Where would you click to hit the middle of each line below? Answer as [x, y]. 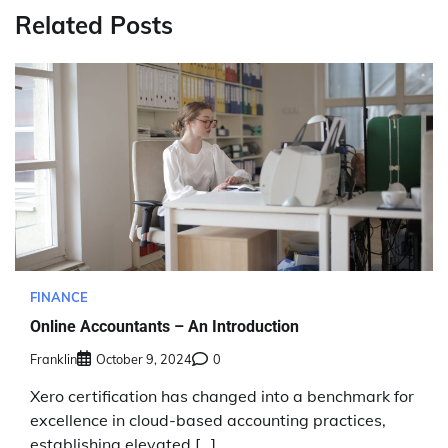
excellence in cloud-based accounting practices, [208, 419]
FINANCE [59, 297]
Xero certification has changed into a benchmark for [222, 395]
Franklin [53, 358]
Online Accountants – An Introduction [164, 326]
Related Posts [94, 25]
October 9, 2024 [144, 358]
